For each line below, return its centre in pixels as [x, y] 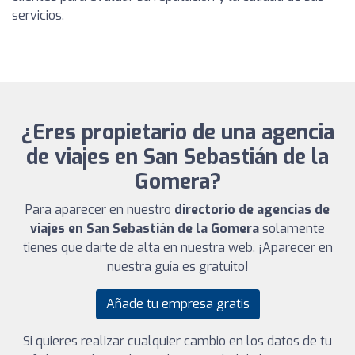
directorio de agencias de [252, 209]
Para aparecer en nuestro [100, 209]
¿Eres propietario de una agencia [177, 132]
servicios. [38, 15]
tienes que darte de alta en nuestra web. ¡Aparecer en [177, 247]
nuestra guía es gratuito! [177, 266]
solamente [292, 228]
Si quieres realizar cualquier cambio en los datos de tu [177, 341]
